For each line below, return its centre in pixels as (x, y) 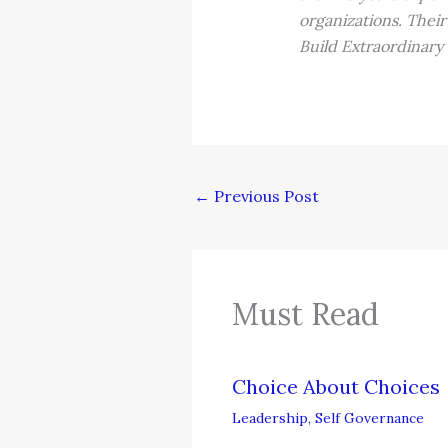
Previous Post (264, 195)
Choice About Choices (336, 387)
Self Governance (369, 418)
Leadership (270, 418)
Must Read (305, 314)
